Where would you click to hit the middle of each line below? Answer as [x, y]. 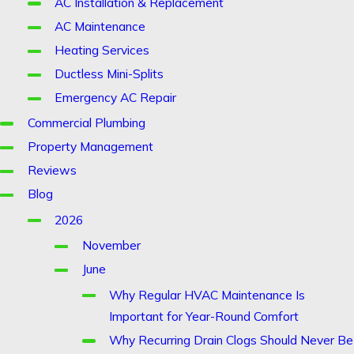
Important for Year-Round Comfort [204, 316]
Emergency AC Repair [116, 98]
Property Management [90, 147]
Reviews [52, 170]
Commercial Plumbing [86, 122]
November [111, 245]
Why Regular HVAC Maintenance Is [207, 294]
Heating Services [102, 50]
